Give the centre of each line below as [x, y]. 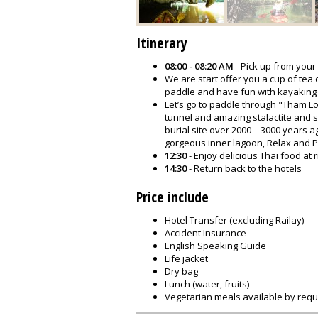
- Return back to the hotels [244, 168]
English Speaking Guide [215, 246]
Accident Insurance [205, 233]
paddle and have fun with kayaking [241, 92]
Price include [172, 197]
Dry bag [181, 271]
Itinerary [162, 43]
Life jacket [186, 258]
